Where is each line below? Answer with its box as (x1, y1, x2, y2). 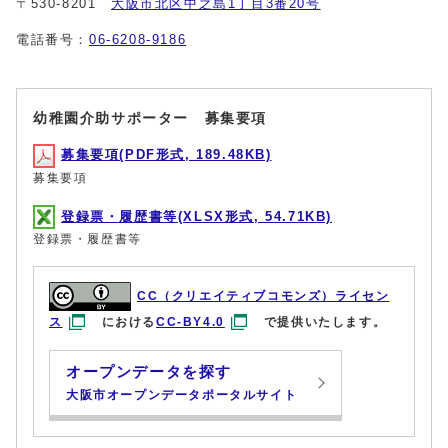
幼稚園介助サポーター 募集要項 (33, 110, 267, 126)
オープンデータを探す (66, 363, 233, 380)
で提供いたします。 (263, 314, 387, 329)
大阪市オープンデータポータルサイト (66, 387, 298, 402)
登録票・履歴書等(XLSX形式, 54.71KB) (61, 208, 332, 224)
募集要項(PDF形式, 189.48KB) (61, 147, 272, 162)
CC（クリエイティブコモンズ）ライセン (137, 288, 390, 303)
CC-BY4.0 (156, 314, 225, 329)
